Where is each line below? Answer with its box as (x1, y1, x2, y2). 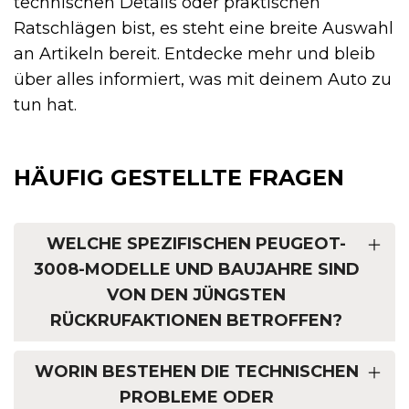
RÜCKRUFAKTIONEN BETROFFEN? (50, 309, 342, 330)
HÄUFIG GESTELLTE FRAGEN (14, 163, 344, 191)
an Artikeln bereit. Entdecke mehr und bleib (14, 43, 375, 64)
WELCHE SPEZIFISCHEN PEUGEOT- (47, 233, 346, 254)
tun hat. (14, 94, 77, 115)
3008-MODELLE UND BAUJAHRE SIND (33, 258, 360, 279)
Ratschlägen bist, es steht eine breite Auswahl (14, 17, 393, 38)
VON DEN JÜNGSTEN (107, 284, 286, 305)
